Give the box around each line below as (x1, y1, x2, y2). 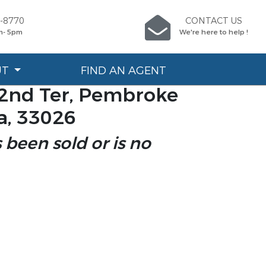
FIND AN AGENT (81, 64, 167, 78)
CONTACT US (185, 15, 242, 27)
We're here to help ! (179, 28, 248, 37)
